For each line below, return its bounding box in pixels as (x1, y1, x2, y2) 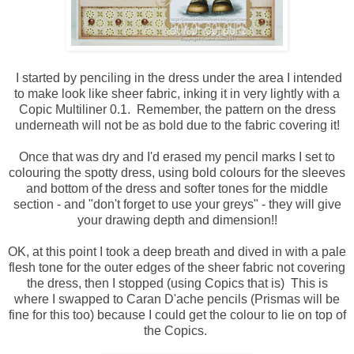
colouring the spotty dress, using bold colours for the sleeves (9, 165, 345, 179)
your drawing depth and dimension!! (77, 213, 277, 227)
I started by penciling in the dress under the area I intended (12, 70, 342, 85)
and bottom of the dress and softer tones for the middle (26, 181, 328, 195)
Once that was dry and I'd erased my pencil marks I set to (19, 149, 335, 164)
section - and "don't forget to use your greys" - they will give (13, 197, 341, 211)
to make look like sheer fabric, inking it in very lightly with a (14, 86, 340, 100)
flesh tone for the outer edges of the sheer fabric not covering (9, 260, 345, 274)
